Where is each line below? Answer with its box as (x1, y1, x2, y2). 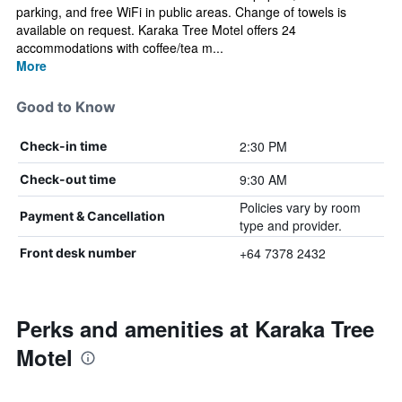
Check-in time (20, 138, 107, 153)
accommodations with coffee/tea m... (16, 39, 223, 57)
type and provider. (239, 216, 342, 234)
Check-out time (20, 171, 116, 187)
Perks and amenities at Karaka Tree (16, 313, 374, 344)
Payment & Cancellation (20, 208, 165, 223)
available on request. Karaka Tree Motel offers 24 (16, 21, 296, 39)
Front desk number (20, 245, 136, 260)
